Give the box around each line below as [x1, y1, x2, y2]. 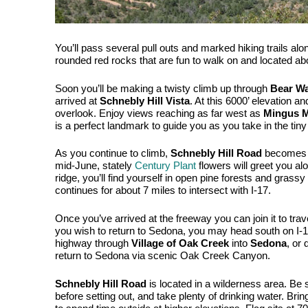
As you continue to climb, [55, 148, 170, 159]
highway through [55, 237, 131, 249]
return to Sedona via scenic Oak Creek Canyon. [55, 250, 273, 261]
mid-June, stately [55, 160, 135, 172]
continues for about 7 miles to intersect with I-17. [55, 185, 274, 197]
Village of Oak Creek [131, 237, 229, 249]
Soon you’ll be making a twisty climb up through [55, 82, 270, 94]
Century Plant [135, 160, 196, 172]
